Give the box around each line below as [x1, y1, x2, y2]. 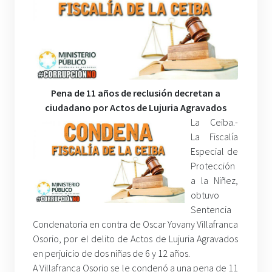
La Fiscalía [191, 131, 239, 143]
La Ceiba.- [191, 116, 239, 129]
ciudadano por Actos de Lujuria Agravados [44, 101, 226, 114]
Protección [191, 160, 235, 172]
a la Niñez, [191, 174, 239, 187]
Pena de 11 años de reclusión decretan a [50, 87, 220, 100]
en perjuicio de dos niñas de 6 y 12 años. [33, 247, 190, 260]
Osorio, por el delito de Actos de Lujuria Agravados [33, 233, 239, 245]
